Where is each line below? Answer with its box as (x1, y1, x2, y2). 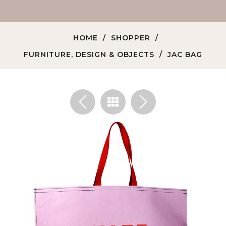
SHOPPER (110, 33, 150, 42)
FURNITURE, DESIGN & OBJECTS (24, 49, 154, 59)
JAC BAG (167, 49, 202, 59)
